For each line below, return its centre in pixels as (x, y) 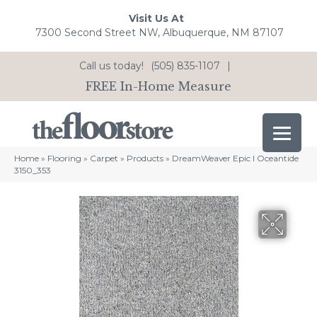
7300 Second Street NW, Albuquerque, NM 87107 (160, 33)
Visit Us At (156, 19)
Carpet (104, 158)
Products (145, 158)
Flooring (64, 158)
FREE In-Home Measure (158, 86)
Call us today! (111, 65)
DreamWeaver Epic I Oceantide (235, 158)
